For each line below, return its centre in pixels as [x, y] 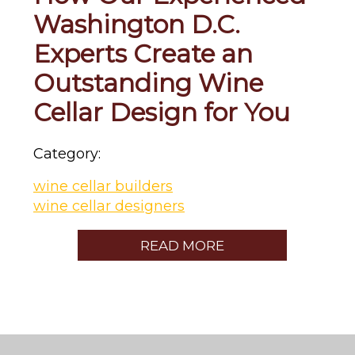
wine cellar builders [103, 185]
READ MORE [182, 246]
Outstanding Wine [148, 84]
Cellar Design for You [162, 113]
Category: [67, 154]
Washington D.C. [137, 25]
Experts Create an [143, 54]
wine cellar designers [109, 205]
